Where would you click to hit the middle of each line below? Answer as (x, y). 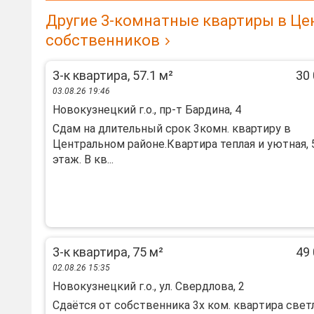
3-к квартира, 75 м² (108, 252)
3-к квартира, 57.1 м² (113, 75)
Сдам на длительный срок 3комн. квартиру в (172, 129)
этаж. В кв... (83, 159)
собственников (103, 40)
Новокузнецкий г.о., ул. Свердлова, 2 (149, 286)
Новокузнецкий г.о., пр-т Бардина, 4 (147, 110)
